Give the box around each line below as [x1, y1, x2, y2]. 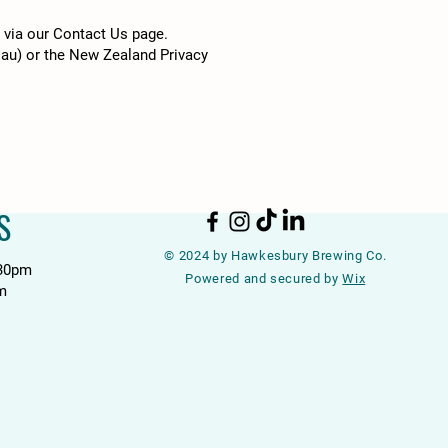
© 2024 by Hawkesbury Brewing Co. [164, 248, 387, 263]
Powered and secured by [185, 271, 343, 286]
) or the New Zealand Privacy [17, 46, 208, 64]
